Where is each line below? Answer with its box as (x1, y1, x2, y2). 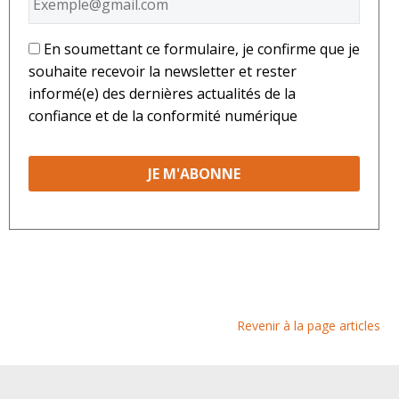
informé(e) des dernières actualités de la (28, 84, 296, 104)
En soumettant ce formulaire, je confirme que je (44, 39, 360, 60)
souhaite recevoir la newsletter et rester (28, 61, 297, 82)
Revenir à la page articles (237, 316, 380, 334)
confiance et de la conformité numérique (28, 106, 297, 126)
